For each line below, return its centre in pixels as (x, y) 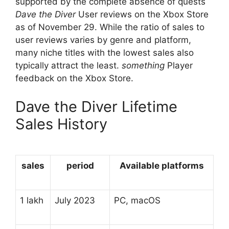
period (80, 166)
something (143, 66)
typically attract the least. (68, 66)
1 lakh (32, 201)
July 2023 (75, 201)
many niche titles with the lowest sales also (105, 53)
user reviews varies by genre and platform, (103, 40)
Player (179, 66)
